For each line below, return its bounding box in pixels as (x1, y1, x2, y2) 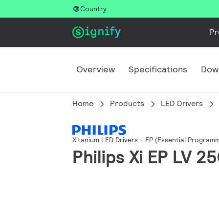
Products (110, 98, 144, 109)
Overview (76, 64, 115, 75)
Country (80, 4, 107, 13)
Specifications (129, 64, 187, 75)
